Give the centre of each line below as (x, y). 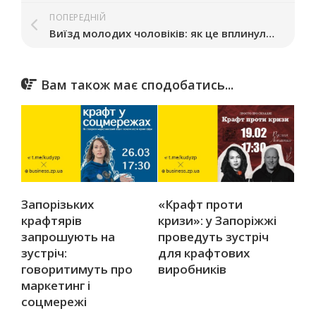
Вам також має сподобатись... (137, 85)
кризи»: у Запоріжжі (217, 220)
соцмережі (54, 301)
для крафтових (204, 253)
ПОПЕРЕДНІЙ (78, 17)
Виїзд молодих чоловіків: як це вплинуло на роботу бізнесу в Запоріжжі (270, 33)
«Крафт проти (200, 204)
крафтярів (51, 220)
